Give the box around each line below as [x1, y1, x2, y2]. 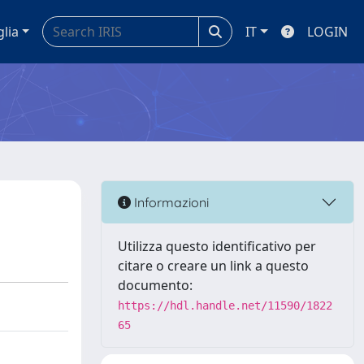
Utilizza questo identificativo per [118, 237, 316, 255]
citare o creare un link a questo [118, 257, 309, 275]
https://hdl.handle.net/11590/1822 [118, 299, 332, 312]
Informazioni [131, 193, 209, 210]
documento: [118, 276, 193, 294]
